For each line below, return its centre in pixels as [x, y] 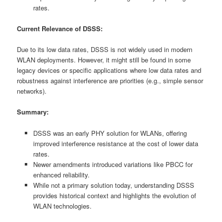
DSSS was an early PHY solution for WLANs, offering [110, 133]
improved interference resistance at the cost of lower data [115, 143]
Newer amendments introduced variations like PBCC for [113, 164]
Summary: [33, 112]
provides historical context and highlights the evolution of [114, 195]
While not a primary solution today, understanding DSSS [113, 185]
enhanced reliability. [61, 174]
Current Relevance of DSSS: [60, 29]
